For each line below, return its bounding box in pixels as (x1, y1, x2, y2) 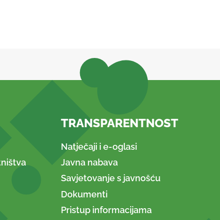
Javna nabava (61, 157, 118, 168)
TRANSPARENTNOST (61, 116, 178, 131)
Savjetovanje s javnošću (61, 173, 161, 184)
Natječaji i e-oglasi (61, 141, 137, 152)
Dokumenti (61, 189, 108, 199)
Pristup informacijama (61, 204, 152, 215)
